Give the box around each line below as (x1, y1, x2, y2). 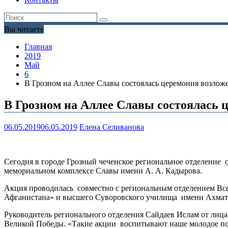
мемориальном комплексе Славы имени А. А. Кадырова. (4, 166, 202, 176)
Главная (24, 42, 52, 51)
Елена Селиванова (79, 123, 144, 132)
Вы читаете (4, 25, 44, 34)
